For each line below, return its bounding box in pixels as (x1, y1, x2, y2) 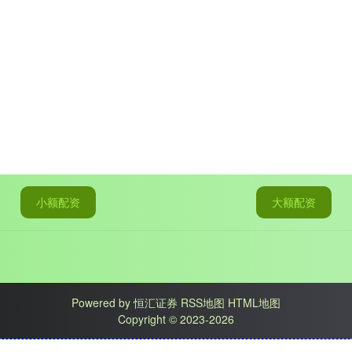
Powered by (71, 295, 134, 311)
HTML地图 (228, 295, 280, 311)
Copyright (118, 311, 169, 328)
